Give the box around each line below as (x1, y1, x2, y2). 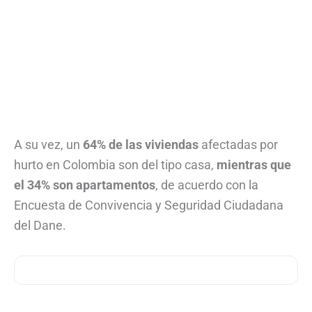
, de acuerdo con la (155, 178, 258, 193)
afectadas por (198, 137, 278, 153)
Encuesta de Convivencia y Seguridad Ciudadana (14, 198, 283, 213)
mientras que (217, 157, 291, 173)
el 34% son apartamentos (14, 178, 155, 193)
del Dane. (14, 218, 66, 233)
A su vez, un (14, 137, 83, 153)
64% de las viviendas (83, 137, 198, 153)
